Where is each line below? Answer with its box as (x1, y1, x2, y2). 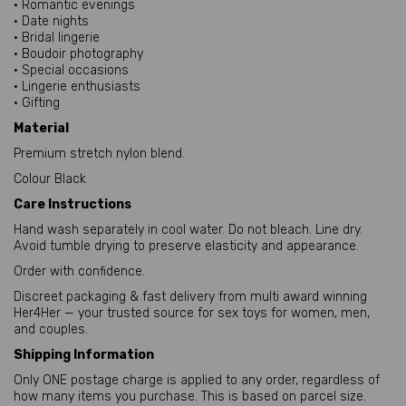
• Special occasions (14, 63, 129, 78)
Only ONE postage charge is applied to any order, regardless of (14, 372, 380, 388)
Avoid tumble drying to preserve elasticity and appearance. (14, 238, 359, 254)
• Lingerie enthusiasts (14, 79, 140, 94)
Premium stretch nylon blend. (14, 146, 185, 161)
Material (14, 121, 69, 136)
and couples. (14, 322, 88, 337)
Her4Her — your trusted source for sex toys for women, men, (14, 305, 370, 321)
